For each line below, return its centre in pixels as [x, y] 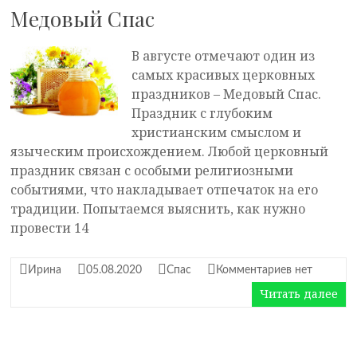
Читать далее [298, 294]
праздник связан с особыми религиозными [152, 171]
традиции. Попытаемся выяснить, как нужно [158, 209]
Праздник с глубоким [202, 113]
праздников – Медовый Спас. [227, 94]
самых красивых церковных [224, 75]
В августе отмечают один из [224, 56]
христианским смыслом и [217, 132]
